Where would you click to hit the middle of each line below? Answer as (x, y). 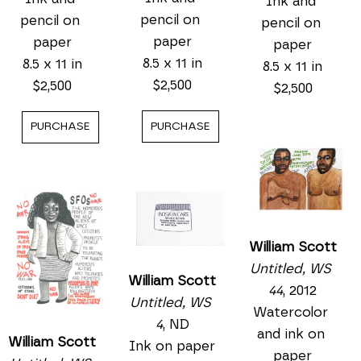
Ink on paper (172, 346)
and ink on (290, 334)
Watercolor (291, 313)
